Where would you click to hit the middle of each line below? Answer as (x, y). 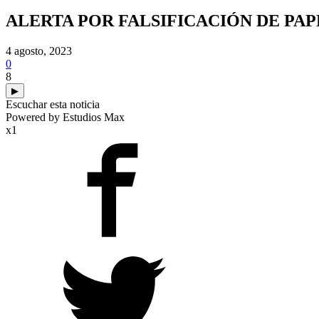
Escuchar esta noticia (53, 104)
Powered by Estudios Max (65, 117)
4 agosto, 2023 (39, 51)
